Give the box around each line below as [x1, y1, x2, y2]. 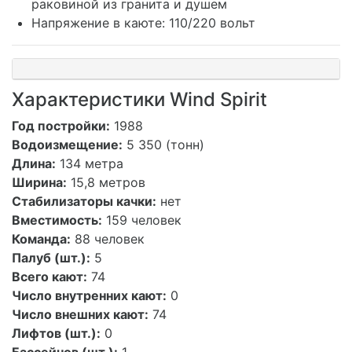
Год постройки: [12, 117, 110, 134]
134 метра [56, 155, 123, 171]
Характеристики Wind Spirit [12, 87, 267, 111]
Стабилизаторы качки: [12, 192, 156, 209]
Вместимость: [12, 211, 102, 228]
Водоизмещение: [12, 136, 123, 152]
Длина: [12, 155, 56, 171]
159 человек [102, 211, 181, 228]
